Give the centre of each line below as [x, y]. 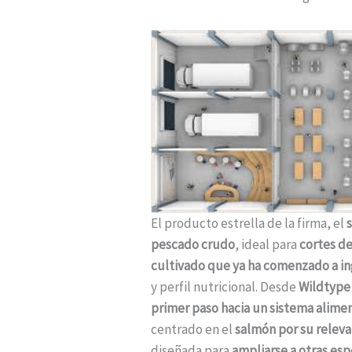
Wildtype [324, 286]
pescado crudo [193, 244]
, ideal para [267, 244]
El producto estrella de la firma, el [249, 223]
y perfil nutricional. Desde [225, 286]
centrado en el [192, 329]
